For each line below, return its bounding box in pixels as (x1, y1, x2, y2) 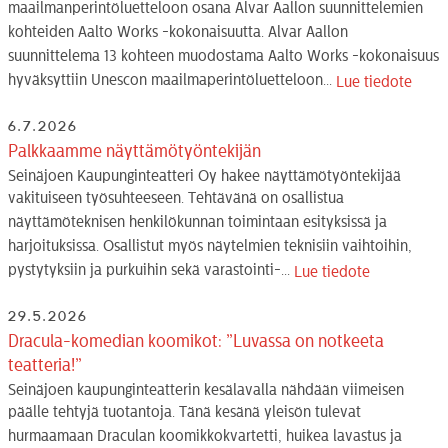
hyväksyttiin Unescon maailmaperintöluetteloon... (8, 71, 336, 90)
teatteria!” (8, 355, 82, 374)
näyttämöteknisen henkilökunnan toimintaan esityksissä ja (8, 213, 387, 232)
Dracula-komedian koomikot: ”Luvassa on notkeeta (8, 331, 384, 350)
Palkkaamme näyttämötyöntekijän (8, 141, 261, 160)
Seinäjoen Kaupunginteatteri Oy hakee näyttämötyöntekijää (8, 167, 401, 184)
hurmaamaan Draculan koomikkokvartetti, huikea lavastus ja (8, 427, 402, 446)
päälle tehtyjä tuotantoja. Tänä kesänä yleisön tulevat (8, 403, 361, 422)
